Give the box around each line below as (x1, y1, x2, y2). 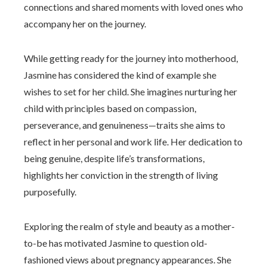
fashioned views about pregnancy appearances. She (24, 254, 231, 265)
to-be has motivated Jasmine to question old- (24, 237, 207, 249)
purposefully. (24, 186, 76, 197)
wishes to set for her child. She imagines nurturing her (24, 86, 237, 97)
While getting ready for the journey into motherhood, (24, 52, 238, 64)
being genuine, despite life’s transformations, (24, 153, 204, 164)
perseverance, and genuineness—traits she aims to (24, 119, 225, 131)
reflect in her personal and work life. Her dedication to (24, 136, 243, 147)
